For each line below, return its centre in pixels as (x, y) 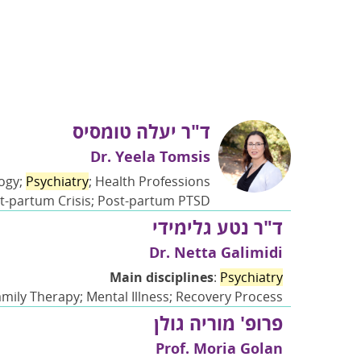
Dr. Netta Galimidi (216, 252)
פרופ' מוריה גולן (218, 324)
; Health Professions (149, 181)
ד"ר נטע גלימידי (218, 227)
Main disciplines (162, 277)
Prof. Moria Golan (219, 349)
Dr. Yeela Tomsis (150, 156)
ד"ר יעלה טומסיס (141, 131)
